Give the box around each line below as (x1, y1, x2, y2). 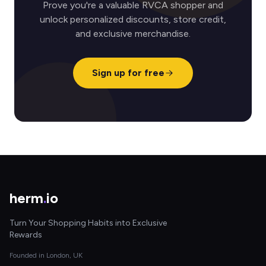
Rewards (9, 230, 42, 240)
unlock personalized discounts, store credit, (40, 14, 226, 25)
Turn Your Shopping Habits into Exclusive (9, 218, 167, 228)
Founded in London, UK (9, 251, 83, 259)
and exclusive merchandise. (75, 28, 191, 39)
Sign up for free (92, 67, 164, 78)
